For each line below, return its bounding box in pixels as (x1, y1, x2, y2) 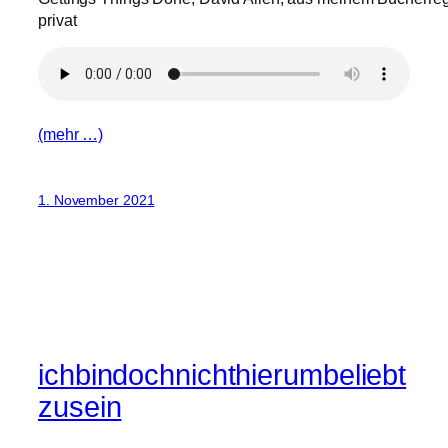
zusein (38, 391, 122, 424)
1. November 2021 (38, 191, 155, 208)
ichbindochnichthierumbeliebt (38, 359, 407, 392)
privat (38, 11, 77, 30)
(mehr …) (38, 124, 104, 143)
